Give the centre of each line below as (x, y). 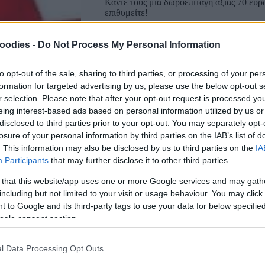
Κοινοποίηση (127, 256)
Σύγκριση (182, 200)
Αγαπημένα (134, 200)
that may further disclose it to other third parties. (139, 160)
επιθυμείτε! (126, 13)
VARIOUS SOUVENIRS (205, 235)
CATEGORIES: (134, 235)
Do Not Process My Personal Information (129, 44)
